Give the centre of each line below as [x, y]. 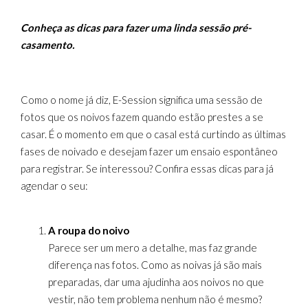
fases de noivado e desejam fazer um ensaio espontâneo [149, 151]
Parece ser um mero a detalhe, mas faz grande [153, 247]
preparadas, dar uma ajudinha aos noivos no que [156, 282]
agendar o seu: [54, 186]
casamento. [47, 45]
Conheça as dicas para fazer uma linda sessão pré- [136, 27]
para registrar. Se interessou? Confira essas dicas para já [147, 168]
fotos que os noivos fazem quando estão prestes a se [142, 117]
